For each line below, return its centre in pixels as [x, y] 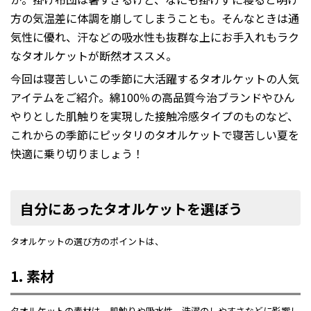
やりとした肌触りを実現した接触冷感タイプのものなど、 [154, 116]
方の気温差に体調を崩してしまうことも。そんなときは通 [155, 18]
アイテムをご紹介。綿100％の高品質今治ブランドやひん [153, 98]
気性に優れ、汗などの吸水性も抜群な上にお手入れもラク [155, 37]
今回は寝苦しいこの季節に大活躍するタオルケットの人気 [155, 79]
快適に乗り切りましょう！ [77, 154]
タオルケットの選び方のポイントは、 [87, 241]
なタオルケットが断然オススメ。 [94, 56]
